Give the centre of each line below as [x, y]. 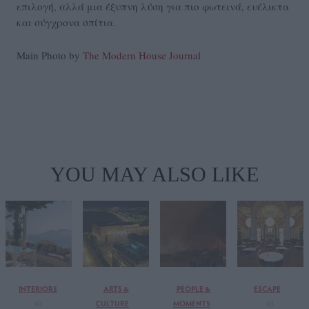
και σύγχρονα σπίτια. [66, 22]
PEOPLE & [193, 289]
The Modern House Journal [142, 56]
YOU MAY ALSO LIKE [154, 175]
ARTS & [116, 289]
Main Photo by [50, 56]
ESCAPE [267, 289]
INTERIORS [38, 289]
